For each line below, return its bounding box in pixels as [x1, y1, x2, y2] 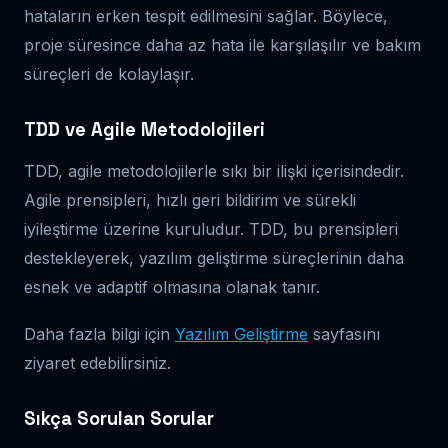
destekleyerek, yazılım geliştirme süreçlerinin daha [24, 247, 404, 268]
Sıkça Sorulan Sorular [24, 406, 214, 430]
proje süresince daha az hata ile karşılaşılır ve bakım [24, 34, 421, 55]
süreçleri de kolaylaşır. [24, 63, 194, 84]
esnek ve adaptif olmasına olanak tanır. [24, 276, 320, 297]
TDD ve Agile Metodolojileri [24, 117, 265, 141]
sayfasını [308, 323, 380, 344]
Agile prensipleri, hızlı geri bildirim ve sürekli [24, 189, 356, 210]
